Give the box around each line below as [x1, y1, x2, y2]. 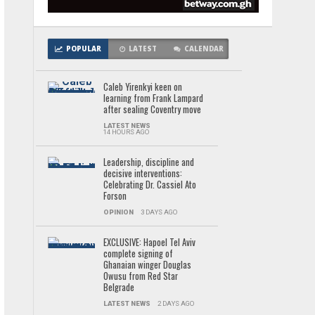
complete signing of [103, 247, 173, 260]
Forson [103, 189, 127, 202]
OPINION [103, 208, 134, 216]
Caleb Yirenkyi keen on [103, 80, 182, 94]
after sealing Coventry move [103, 103, 201, 116]
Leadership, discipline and [103, 155, 194, 169]
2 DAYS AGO [157, 300, 194, 307]
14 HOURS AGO [103, 128, 149, 136]
